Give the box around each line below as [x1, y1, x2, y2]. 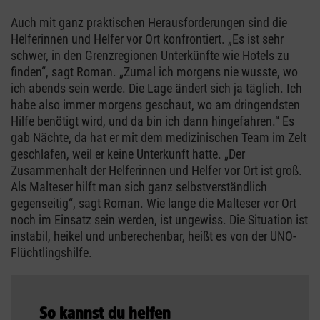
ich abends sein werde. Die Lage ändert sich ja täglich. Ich [11, 80, 302, 96]
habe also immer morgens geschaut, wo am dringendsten [11, 96, 300, 112]
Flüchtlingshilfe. [11, 244, 92, 260]
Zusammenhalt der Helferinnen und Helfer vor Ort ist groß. [11, 162, 302, 178]
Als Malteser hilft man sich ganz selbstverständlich [11, 179, 267, 194]
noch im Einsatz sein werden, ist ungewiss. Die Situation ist [11, 211, 308, 227]
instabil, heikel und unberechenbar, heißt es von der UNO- [11, 228, 296, 244]
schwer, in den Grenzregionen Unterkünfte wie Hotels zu [11, 47, 289, 63]
